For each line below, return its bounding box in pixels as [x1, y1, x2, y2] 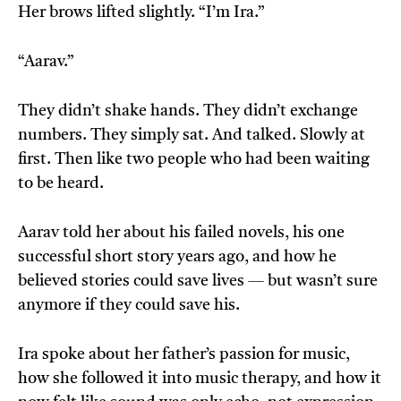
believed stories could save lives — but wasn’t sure [18, 273, 378, 290]
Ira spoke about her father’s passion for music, [18, 346, 350, 363]
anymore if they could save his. [18, 297, 240, 314]
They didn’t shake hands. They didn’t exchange [18, 103, 358, 120]
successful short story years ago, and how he [18, 249, 337, 266]
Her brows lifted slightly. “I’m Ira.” [18, 4, 265, 21]
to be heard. [18, 175, 104, 192]
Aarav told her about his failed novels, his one [18, 225, 345, 242]
